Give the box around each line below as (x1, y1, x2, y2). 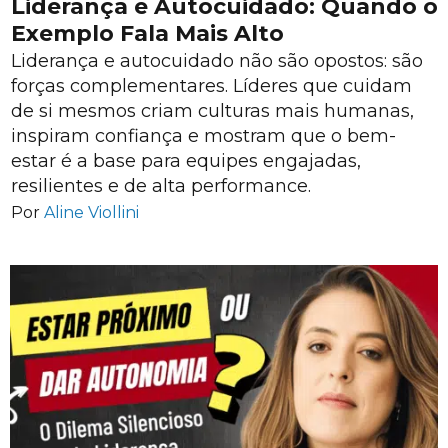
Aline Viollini (44, 202, 139, 222)
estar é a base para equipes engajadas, (11, 149, 361, 172)
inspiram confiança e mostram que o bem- (11, 124, 396, 147)
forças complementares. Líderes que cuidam (11, 74, 412, 97)
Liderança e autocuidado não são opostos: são (11, 49, 423, 72)
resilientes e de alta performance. (11, 174, 311, 197)
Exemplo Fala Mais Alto (11, 20, 284, 48)
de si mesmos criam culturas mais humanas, (11, 99, 414, 122)
